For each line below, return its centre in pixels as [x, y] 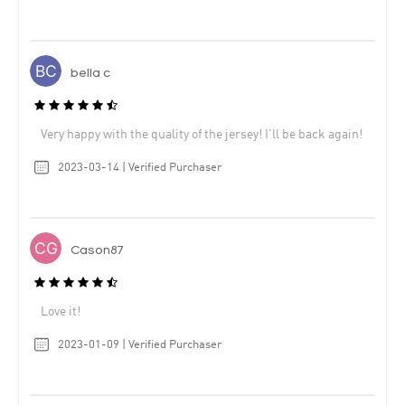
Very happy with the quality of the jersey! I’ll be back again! [202, 135]
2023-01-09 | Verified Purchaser [140, 344]
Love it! [61, 311]
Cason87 [97, 251]
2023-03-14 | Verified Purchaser [140, 168]
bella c [90, 74]
